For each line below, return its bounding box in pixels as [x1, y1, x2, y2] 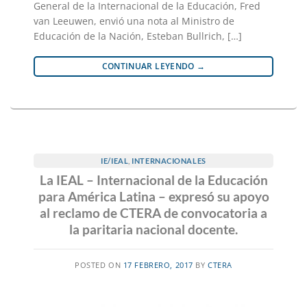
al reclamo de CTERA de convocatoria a [40, 204, 267, 221]
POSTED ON [75, 259, 123, 270]
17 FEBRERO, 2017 [123, 259, 193, 270]
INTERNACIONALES [132, 156, 206, 165]
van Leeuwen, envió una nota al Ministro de [34, 14, 234, 27]
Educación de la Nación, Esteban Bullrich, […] [34, 29, 242, 42]
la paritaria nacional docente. [69, 221, 238, 237]
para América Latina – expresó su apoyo [38, 188, 269, 204]
